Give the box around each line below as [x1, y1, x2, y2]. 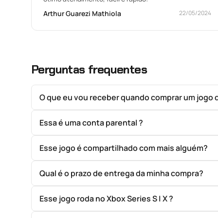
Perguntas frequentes [31, 61, 147, 77]
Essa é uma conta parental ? [39, 117, 143, 128]
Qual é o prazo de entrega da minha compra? [39, 167, 203, 179]
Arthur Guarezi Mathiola [43, 8, 121, 18]
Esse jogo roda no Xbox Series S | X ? [39, 193, 173, 204]
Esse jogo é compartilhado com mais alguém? [39, 142, 208, 153]
